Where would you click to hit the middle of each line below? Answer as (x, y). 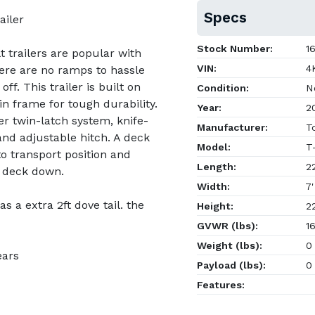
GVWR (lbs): (227, 226)
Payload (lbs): (231, 265)
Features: (221, 285)
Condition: (223, 88)
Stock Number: (235, 49)
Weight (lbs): (230, 245)
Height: (215, 206)
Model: (214, 147)
